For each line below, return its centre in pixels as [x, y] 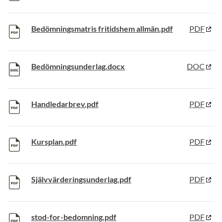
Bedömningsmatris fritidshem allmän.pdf [102, 28]
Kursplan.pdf [54, 141]
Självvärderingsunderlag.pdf [81, 179]
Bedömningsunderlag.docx [78, 66]
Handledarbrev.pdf [65, 104]
